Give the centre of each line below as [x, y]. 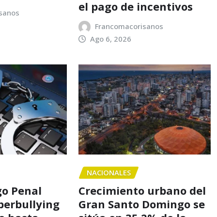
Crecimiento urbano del [142, 190]
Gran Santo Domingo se [141, 204]
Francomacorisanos [129, 26]
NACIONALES [108, 173]
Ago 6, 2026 [111, 39]
